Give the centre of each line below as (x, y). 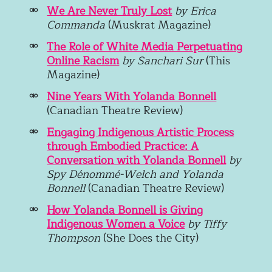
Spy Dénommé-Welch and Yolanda (135, 174)
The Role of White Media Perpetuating (145, 46)
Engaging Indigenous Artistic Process (141, 132)
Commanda (76, 25)
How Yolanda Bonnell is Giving (125, 210)
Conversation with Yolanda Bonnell (137, 160)
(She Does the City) (150, 238)
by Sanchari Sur (163, 60)
